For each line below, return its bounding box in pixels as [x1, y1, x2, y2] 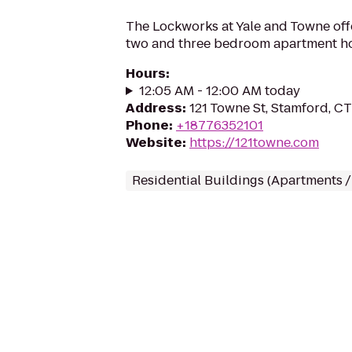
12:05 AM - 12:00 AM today [138, 82, 300, 100]
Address [126, 99, 182, 117]
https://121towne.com [189, 134, 319, 152]
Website [126, 134, 182, 152]
